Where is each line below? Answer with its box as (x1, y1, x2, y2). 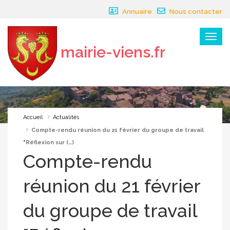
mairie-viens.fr (61, 43, 165, 61)
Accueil (23, 114, 43, 121)
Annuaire (121, 8, 152, 15)
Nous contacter (168, 8, 222, 15)
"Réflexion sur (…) (23, 139, 74, 146)
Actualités (53, 114, 79, 121)
